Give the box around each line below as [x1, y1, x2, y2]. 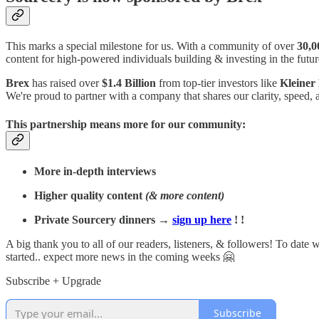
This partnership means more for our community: [6, 117, 246, 130]
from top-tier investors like [156, 77, 280, 90]
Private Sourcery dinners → [34, 213, 169, 226]
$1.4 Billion [102, 77, 156, 90]
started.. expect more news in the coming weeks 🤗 [6, 250, 234, 263]
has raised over [29, 77, 102, 90]
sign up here [172, 213, 231, 226]
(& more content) [145, 189, 224, 202]
